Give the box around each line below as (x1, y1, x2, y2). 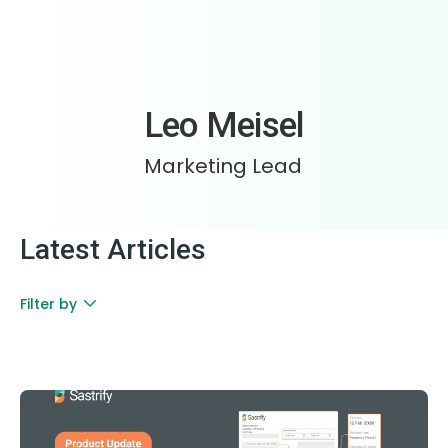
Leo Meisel (143, 105, 305, 146)
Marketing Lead (143, 152, 302, 180)
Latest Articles (20, 233, 206, 266)
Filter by (20, 294, 77, 314)
